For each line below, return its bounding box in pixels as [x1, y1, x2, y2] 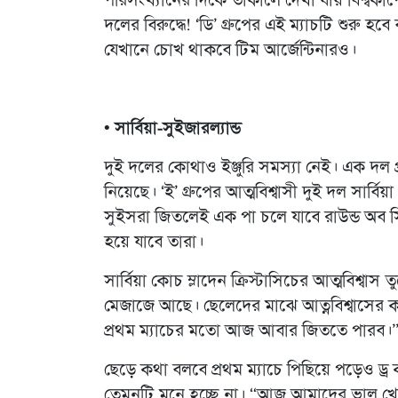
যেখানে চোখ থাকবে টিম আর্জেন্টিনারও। [104, 42, 356, 60]
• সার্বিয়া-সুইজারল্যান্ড [104, 120, 241, 139]
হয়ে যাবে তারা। [104, 234, 203, 252]
